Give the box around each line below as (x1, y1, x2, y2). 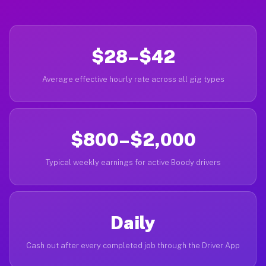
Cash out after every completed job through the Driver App (26, 241, 240, 250)
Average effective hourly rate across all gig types (42, 75, 224, 84)
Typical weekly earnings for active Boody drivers (45, 158, 221, 167)
